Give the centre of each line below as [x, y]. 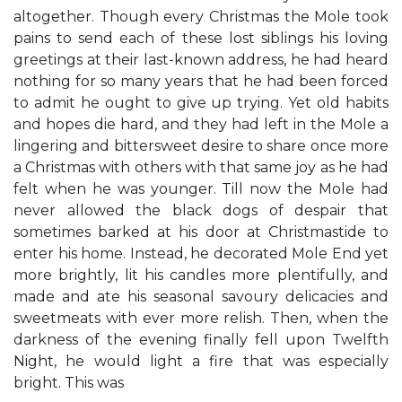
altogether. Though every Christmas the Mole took [201, 17]
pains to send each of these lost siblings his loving [201, 38]
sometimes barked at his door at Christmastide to [201, 232]
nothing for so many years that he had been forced [201, 81]
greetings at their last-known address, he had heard [201, 60]
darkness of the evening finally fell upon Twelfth [201, 340]
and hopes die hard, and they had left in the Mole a [201, 124]
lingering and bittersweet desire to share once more [201, 146]
